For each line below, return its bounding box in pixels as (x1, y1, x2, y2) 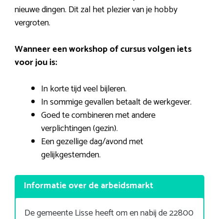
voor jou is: (15, 55, 57, 70)
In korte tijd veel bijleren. (41, 82, 127, 97)
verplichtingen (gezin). (41, 121, 118, 136)
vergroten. (15, 16, 50, 31)
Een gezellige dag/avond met (41, 134, 143, 150)
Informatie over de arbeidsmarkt (23, 178, 153, 194)
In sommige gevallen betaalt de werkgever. (41, 95, 192, 110)
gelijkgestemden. (41, 148, 101, 163)
